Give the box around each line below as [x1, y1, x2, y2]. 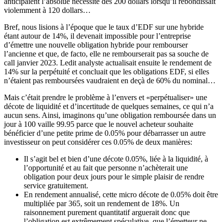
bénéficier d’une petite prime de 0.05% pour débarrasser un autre [4, 129, 206, 137]
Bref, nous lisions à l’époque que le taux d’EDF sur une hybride [4, 23, 204, 31]
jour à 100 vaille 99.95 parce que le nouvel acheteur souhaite [4, 120, 193, 128]
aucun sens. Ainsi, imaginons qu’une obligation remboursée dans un [4, 111, 216, 119]
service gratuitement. [24, 181, 88, 190]
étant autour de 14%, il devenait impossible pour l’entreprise [4, 32, 191, 40]
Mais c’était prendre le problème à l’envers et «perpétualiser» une [4, 93, 207, 102]
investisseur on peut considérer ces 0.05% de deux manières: [4, 138, 192, 146]
